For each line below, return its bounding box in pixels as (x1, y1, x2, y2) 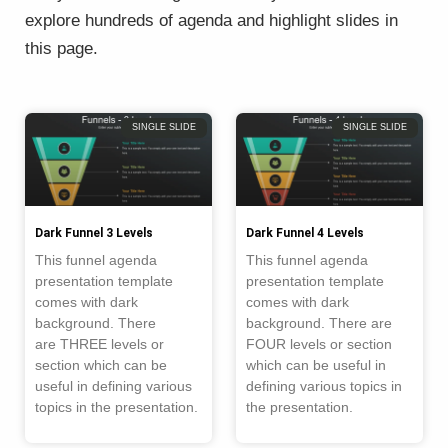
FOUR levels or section (246, 336, 392, 353)
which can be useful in (246, 357, 386, 374)
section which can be (35, 357, 167, 374)
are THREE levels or (35, 336, 164, 353)
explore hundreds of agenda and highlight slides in (25, 11, 398, 30)
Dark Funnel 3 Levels (35, 226, 153, 241)
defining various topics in (246, 378, 402, 395)
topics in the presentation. (35, 399, 198, 416)
